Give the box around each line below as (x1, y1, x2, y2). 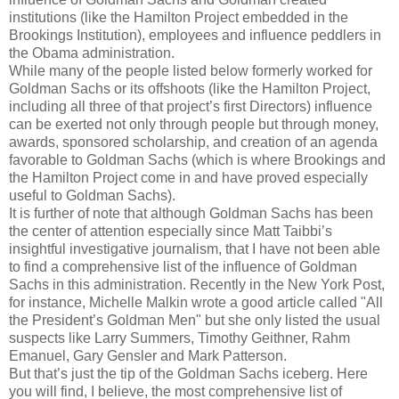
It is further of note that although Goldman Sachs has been (9, 205, 373, 221)
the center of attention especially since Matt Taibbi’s (9, 223, 332, 239)
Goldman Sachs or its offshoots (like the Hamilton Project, (9, 80, 370, 96)
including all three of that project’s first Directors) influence (9, 98, 372, 114)
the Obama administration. (9, 45, 175, 61)
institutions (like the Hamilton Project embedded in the (9, 9, 348, 25)
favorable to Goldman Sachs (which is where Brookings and (9, 151, 386, 167)
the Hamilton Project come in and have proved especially (9, 169, 368, 185)
